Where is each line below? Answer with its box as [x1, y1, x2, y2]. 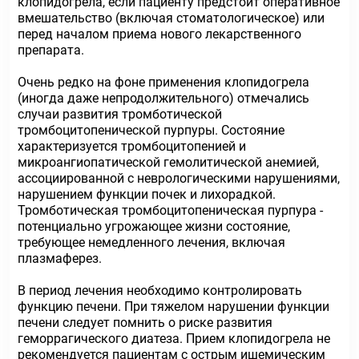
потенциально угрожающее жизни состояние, [18, 219, 290, 234]
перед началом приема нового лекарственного [18, 26, 301, 42]
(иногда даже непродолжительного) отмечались [18, 91, 309, 106]
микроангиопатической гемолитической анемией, [18, 155, 319, 170]
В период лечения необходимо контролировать [18, 283, 302, 298]
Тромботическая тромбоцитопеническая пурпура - [18, 203, 323, 218]
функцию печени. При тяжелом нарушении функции [18, 299, 329, 314]
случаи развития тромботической [18, 107, 222, 122]
